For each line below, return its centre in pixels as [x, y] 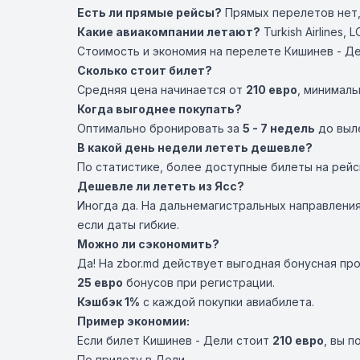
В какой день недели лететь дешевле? [195, 147]
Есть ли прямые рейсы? [149, 12]
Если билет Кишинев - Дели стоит [175, 340]
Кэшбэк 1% [108, 302]
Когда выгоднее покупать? [160, 109]
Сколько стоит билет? [145, 70]
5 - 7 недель [279, 128]
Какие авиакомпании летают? [169, 32]
